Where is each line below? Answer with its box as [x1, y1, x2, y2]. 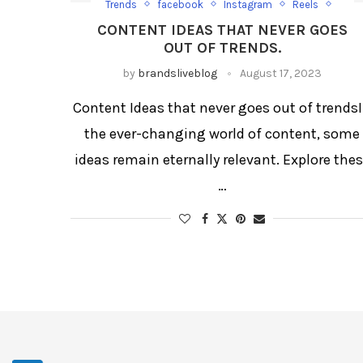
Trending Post [230, 14, 295, 27]
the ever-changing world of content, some [84, 124, 361, 143]
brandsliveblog [138, 66, 218, 80]
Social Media [150, 14, 211, 27]
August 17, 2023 [240, 66, 322, 80]
